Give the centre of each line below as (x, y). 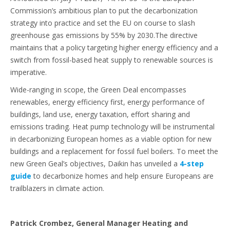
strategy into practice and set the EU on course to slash (103, 23)
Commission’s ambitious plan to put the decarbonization (104, 10)
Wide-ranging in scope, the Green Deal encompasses (98, 89)
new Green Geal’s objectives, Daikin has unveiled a (95, 163)
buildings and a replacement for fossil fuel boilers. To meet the (114, 151)
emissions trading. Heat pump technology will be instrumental (112, 126)
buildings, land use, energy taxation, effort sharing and (100, 114)
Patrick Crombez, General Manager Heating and (99, 223)
